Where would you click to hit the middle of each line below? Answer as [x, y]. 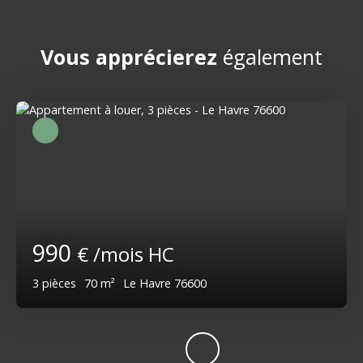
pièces [59, 283]
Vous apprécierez [129, 56]
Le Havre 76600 [165, 283]
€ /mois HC [126, 254]
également [270, 56]
